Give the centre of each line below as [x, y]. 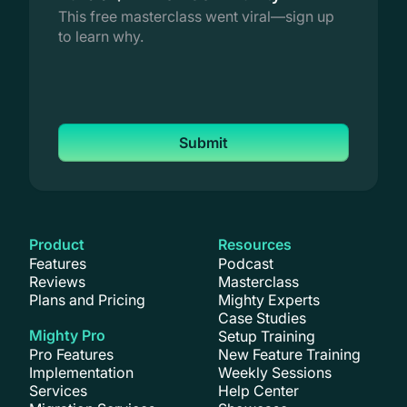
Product [57, 244]
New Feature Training [289, 354]
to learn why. [101, 36]
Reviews [57, 281]
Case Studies [262, 318]
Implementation [81, 372]
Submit [203, 142]
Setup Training [267, 336]
